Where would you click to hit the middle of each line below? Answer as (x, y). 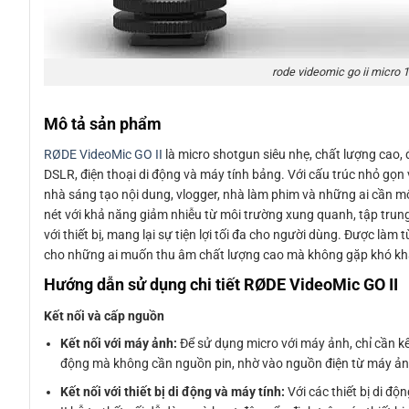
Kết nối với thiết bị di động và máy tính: (173, 391)
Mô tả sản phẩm (103, 124)
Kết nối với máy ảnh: (119, 344)
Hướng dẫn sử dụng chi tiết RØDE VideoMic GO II (221, 285)
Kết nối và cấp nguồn (104, 316)
